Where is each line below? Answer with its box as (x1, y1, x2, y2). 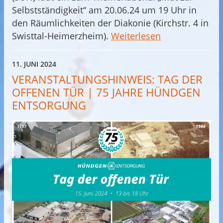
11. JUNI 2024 (12, 59, 56, 69)
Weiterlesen (111, 30, 161, 42)
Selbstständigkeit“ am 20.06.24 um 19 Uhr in (12, 4, 197, 16)
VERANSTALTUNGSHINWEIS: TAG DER (12, 72, 203, 88)
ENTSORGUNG (12, 98, 86, 113)
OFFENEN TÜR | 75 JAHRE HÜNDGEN (12, 85, 201, 101)
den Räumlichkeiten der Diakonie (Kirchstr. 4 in (12, 17, 209, 29)
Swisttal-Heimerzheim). (12, 30, 111, 42)
